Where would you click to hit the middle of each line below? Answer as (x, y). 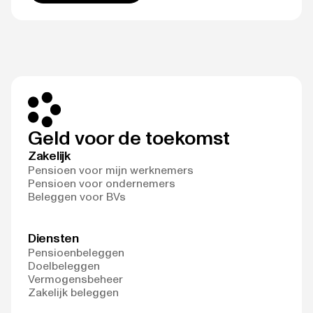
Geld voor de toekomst (129, 138)
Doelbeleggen (64, 266)
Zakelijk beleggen (73, 292)
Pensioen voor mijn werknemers (111, 170)
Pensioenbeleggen (76, 253)
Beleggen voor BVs (77, 197)
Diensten (53, 238)
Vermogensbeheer (75, 279)
